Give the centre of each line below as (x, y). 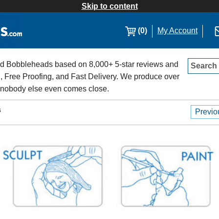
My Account (177, 31)
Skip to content (109, 6)
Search (204, 66)
